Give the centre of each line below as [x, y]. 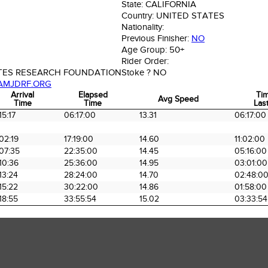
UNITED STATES [190, 16]
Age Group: [145, 50]
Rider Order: [145, 61]
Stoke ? [137, 73]
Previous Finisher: [156, 39]
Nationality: [143, 27]
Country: [139, 16]
